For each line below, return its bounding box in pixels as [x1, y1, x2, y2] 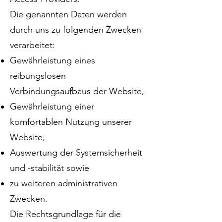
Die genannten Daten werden [10, 9, 127, 20]
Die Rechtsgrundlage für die [10, 209, 121, 220]
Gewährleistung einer [10, 101, 94, 112]
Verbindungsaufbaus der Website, [10, 86, 144, 97]
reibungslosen [10, 70, 66, 81]
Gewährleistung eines [10, 55, 95, 66]
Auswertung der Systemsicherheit [10, 147, 142, 158]
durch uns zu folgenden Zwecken [10, 24, 141, 35]
